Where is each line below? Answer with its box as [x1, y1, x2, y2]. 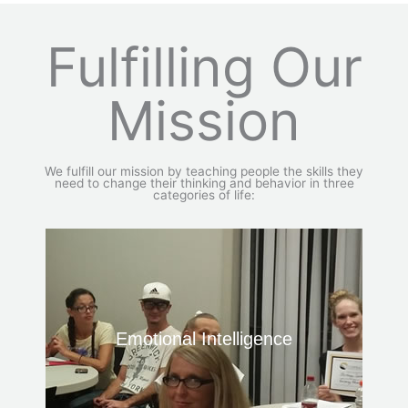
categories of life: [153, 188, 255, 203]
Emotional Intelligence [116, 329, 292, 350]
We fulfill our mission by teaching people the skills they [45, 164, 363, 179]
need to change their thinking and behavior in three [54, 176, 354, 191]
